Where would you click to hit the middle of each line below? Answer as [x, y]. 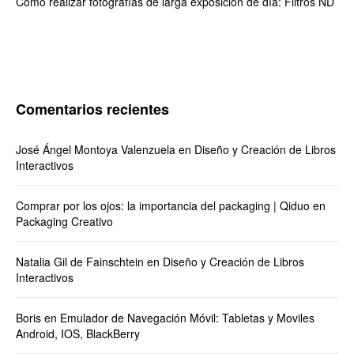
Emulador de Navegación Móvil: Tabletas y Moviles [187, 317]
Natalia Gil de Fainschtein [80, 261]
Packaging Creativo [64, 221]
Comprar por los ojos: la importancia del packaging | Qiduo [163, 205]
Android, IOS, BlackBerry [78, 333]
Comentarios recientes [92, 109]
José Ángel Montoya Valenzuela [96, 149]
